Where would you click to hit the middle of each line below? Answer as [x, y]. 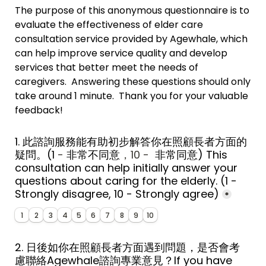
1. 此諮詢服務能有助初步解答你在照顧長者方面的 [131, 142]
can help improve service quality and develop [121, 53]
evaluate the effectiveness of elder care [109, 25]
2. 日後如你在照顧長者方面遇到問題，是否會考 [127, 247]
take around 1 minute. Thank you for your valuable [132, 96]
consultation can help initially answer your [126, 168]
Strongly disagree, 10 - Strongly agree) [117, 194]
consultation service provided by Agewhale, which [131, 39]
